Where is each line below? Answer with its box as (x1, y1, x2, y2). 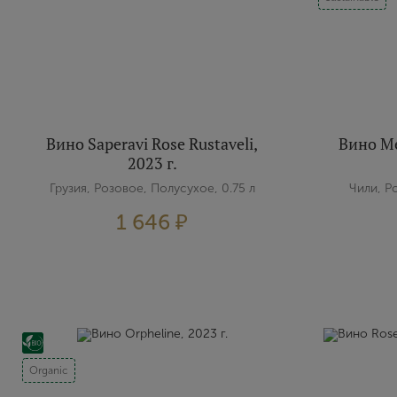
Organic (29, 364, 68, 377)
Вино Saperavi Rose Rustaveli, (46, 133, 259, 154)
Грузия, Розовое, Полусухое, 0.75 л (49, 181, 255, 196)
